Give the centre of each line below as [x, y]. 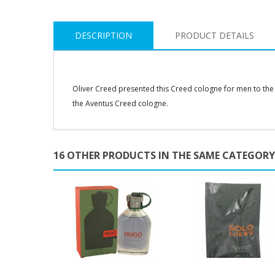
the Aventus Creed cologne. [120, 103]
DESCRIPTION [103, 35]
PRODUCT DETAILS [215, 35]
